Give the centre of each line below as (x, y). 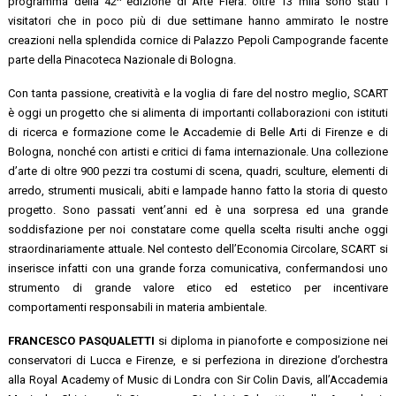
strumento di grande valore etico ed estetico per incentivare (198, 287)
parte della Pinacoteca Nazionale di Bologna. (122, 59)
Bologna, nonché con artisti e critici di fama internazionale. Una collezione (198, 151)
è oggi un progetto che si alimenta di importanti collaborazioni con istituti (198, 112)
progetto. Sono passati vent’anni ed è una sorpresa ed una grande (198, 209)
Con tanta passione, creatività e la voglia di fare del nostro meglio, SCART (198, 93)
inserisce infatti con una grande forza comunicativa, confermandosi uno (198, 268)
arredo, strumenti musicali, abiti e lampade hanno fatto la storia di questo (198, 190)
